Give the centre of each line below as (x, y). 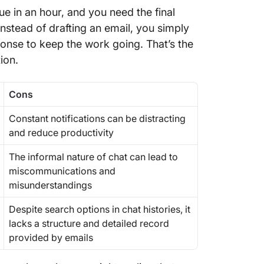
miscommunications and (62, 171)
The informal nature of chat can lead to (93, 157)
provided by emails (52, 237)
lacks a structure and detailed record (89, 223)
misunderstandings (50, 185)
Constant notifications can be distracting (97, 118)
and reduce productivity (62, 133)
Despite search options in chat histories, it (100, 209)
